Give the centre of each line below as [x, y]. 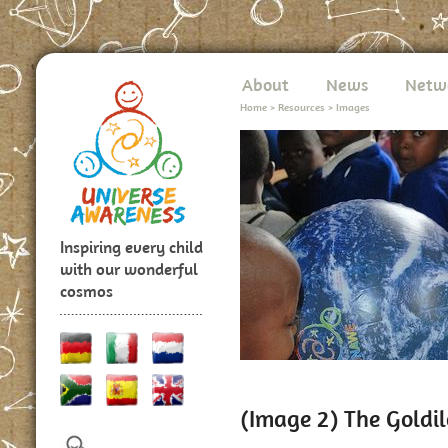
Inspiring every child [131, 247]
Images [353, 107]
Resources [301, 107]
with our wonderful [129, 269]
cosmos [86, 291]
